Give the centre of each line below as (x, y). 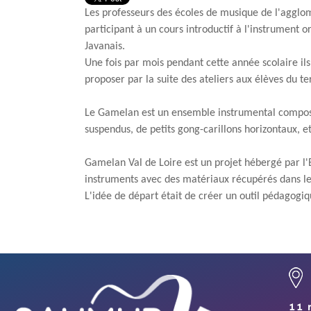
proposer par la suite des (142, 80)
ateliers (216, 80)
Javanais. (105, 47)
